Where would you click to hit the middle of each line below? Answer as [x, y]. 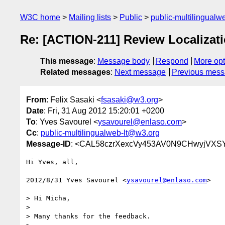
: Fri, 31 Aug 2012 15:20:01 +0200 [104, 110]
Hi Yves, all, [52, 162]
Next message [140, 72]
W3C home [40, 17]
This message [67, 61]
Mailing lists [90, 17]
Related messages [75, 72]
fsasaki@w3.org [130, 99]
